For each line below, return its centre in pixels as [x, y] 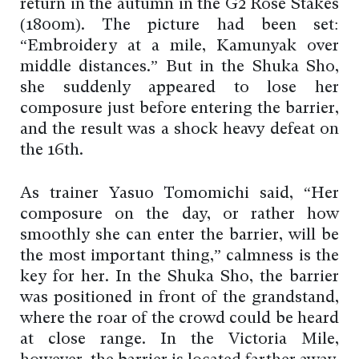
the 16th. [52, 151]
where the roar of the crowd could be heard [179, 319]
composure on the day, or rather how [179, 215]
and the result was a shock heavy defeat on [179, 130]
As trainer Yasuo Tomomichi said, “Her [179, 194]
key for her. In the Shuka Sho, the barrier [179, 278]
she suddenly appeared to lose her [179, 89]
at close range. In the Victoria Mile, [179, 340]
